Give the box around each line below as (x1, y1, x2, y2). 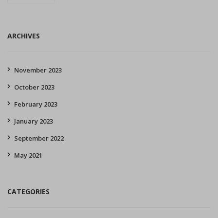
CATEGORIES (7, 187, 50, 197)
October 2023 (14, 83, 54, 92)
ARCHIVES (7, 31, 40, 41)
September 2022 (14, 134, 64, 143)
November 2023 (14, 66, 62, 75)
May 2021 (14, 151, 42, 160)
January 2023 (14, 117, 53, 126)
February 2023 (14, 100, 57, 109)
